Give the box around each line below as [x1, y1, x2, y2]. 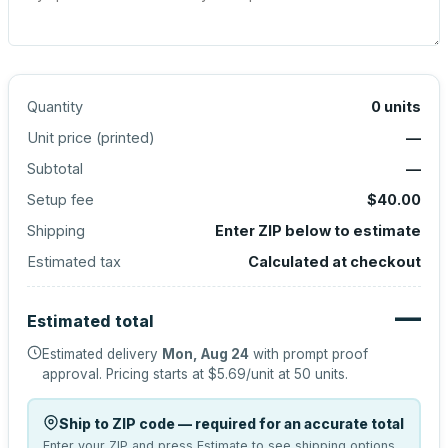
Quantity [27, 98, 83, 115]
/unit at [246, 366, 294, 382]
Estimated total [27, 311, 154, 331]
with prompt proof [249, 346, 368, 362]
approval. [42, 366, 102, 382]
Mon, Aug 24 [162, 346, 249, 362]
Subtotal [27, 160, 83, 177]
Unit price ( [27, 129, 101, 146]
